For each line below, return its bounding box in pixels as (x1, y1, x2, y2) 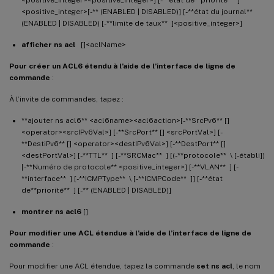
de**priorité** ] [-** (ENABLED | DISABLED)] (21, 185, 171, 194)
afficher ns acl (21, 40, 75, 49)
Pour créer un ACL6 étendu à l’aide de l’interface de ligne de (9, 61, 235, 70)
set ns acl (196, 261, 232, 270)
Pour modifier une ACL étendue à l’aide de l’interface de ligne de (9, 228, 251, 237)
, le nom (232, 261, 261, 270)
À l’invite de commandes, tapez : (9, 94, 124, 103)
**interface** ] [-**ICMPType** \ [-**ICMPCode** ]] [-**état (21, 174, 223, 183)
